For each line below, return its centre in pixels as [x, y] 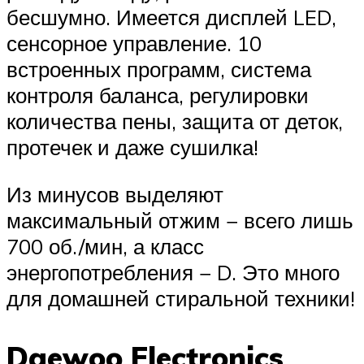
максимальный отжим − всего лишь [180, 220]
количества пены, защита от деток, [175, 121]
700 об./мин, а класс [105, 246]
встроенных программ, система [159, 69]
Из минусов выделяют [115, 194]
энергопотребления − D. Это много [173, 272]
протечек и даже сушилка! [132, 147]
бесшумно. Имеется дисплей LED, [171, 17]
